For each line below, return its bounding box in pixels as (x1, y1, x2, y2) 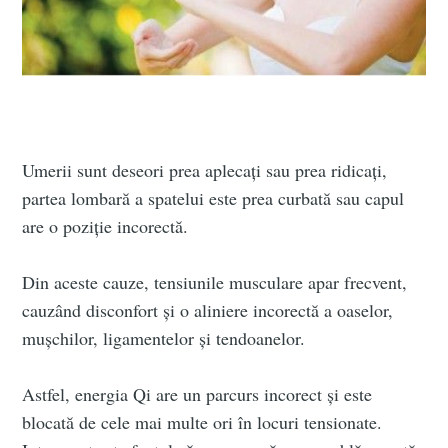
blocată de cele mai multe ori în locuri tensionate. (22, 409, 383, 434)
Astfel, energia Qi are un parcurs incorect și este (22, 381, 373, 406)
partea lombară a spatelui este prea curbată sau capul (22, 185, 405, 210)
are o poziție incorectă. (22, 213, 189, 238)
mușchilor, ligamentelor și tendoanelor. (22, 325, 306, 350)
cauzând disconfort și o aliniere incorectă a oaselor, (22, 297, 394, 322)
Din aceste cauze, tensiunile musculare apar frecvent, (22, 269, 408, 294)
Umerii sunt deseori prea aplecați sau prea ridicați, (22, 157, 388, 182)
